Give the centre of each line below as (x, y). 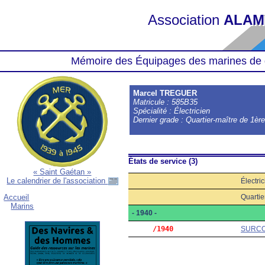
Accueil (17, 198)
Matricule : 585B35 (169, 102)
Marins (22, 206)
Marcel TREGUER (165, 93)
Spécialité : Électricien (172, 111)
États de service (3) (163, 161)
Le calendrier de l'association (57, 181)
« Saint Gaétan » (62, 172)
